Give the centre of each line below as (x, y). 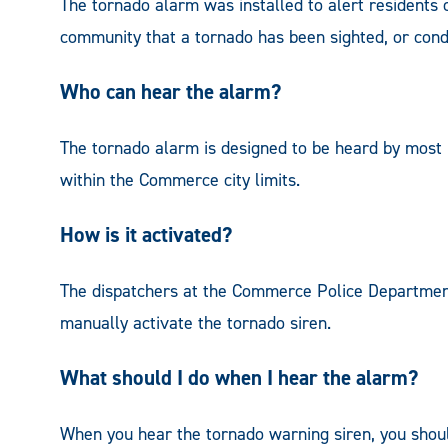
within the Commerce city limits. (180, 180)
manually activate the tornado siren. (195, 323)
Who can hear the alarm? (170, 92)
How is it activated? (146, 235)
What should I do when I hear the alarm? (239, 378)
